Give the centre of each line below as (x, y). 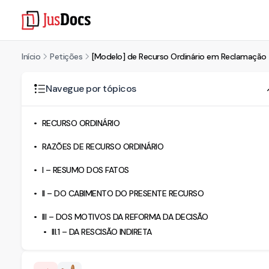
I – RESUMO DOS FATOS (85, 170)
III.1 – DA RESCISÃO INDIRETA (101, 232)
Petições (66, 56)
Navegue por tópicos (91, 89)
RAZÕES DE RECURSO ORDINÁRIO (102, 147)
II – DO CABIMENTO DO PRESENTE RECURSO (122, 193)
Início (31, 56)
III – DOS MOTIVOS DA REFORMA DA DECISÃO (125, 217)
